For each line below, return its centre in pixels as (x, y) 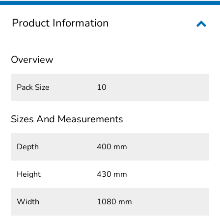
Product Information (60, 23)
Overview (32, 60)
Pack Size (33, 88)
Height (29, 175)
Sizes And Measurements (67, 119)
